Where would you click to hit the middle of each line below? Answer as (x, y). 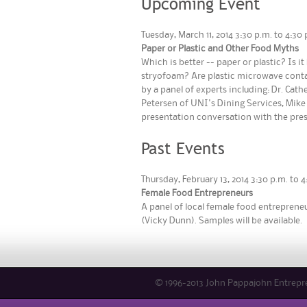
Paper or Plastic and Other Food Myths (220, 48)
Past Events (183, 148)
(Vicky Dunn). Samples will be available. (221, 220)
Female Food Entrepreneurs (197, 193)
